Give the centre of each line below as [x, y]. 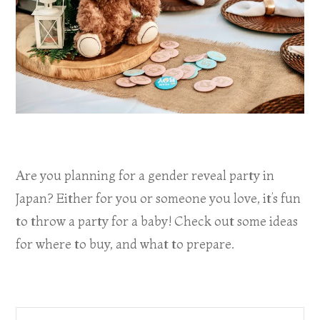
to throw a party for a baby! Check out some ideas [157, 221]
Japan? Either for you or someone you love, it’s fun [159, 199]
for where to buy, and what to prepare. [125, 244]
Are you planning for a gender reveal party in [145, 176]
